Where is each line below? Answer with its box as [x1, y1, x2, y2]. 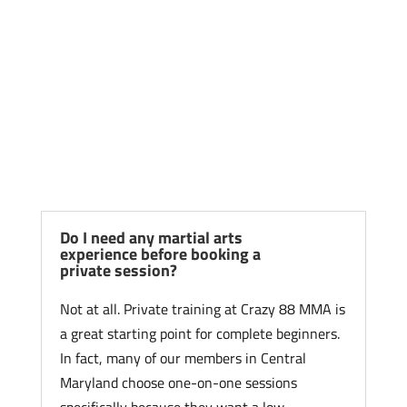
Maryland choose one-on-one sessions [59, 372, 297, 394]
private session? [59, 258, 177, 283]
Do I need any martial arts [59, 225, 243, 251]
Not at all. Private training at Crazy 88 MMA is [59, 298, 345, 321]
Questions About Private [40, 113, 329, 155]
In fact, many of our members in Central [59, 347, 306, 370]
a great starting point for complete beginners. [59, 323, 340, 345]
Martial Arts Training [40, 140, 284, 183]
